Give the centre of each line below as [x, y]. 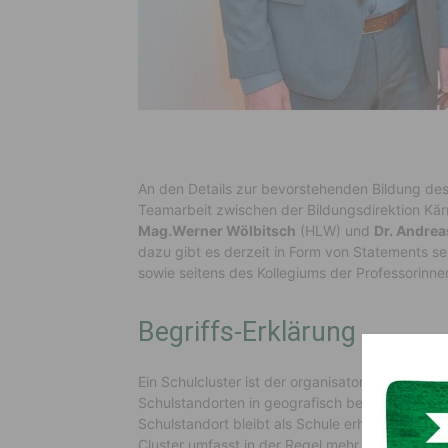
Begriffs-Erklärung [247, 332]
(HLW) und [335, 230]
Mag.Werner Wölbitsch [217, 230]
